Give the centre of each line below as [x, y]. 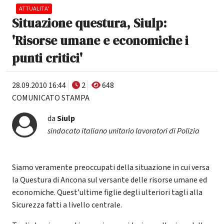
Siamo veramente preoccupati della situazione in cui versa [111, 168]
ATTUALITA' [34, 9]
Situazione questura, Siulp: [89, 23]
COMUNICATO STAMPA [51, 98]
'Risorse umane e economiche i [100, 41]
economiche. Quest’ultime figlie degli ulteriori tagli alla [107, 193]
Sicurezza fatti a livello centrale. [67, 205]
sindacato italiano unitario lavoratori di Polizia [123, 131]
